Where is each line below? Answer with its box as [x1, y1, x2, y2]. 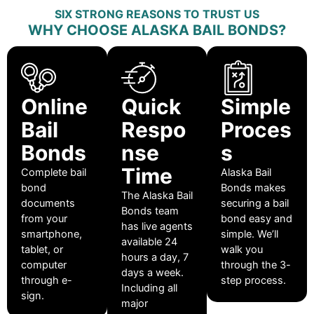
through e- [21, 274, 72, 287]
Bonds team [121, 205, 179, 218]
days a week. [121, 266, 184, 280]
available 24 [121, 235, 177, 249]
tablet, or [21, 243, 63, 257]
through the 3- [221, 259, 292, 272]
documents [21, 197, 75, 210]
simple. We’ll [221, 228, 279, 241]
